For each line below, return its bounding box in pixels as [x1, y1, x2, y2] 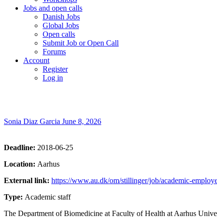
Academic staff [25, 193, 71, 201]
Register [43, 65, 68, 73]
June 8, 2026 [62, 117, 101, 126]
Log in [43, 74, 63, 82]
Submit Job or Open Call [43, 39, 119, 47]
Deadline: [4, 143, 37, 152]
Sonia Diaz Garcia [4, 117, 62, 126]
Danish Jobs [43, 13, 80, 21]
